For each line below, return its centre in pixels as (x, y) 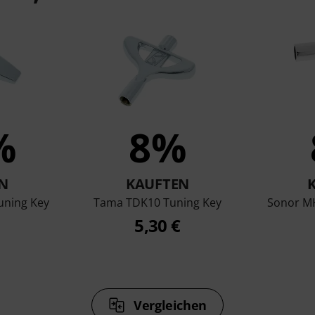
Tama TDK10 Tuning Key (157, 202)
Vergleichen (170, 305)
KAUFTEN (157, 184)
